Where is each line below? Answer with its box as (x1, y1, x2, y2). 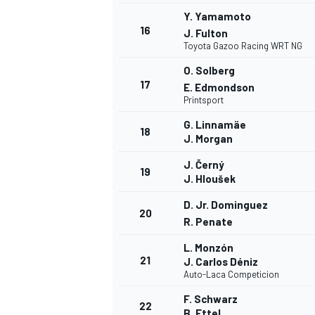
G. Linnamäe (184, 118, 246, 131)
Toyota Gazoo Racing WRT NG (184, 40, 302, 52)
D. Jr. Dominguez (184, 198, 268, 212)
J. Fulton (184, 27, 228, 40)
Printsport (184, 94, 224, 106)
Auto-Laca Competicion (184, 269, 279, 281)
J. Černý (184, 158, 224, 172)
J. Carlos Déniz (184, 255, 258, 269)
